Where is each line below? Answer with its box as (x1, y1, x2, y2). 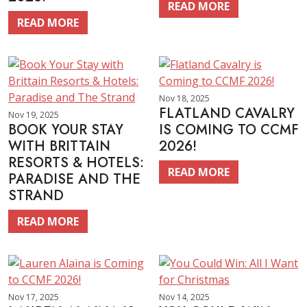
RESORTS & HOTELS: (8, 153, 144, 173)
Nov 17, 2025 (8, 291, 59, 303)
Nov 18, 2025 (159, 93, 210, 104)
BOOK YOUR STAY (8, 120, 123, 140)
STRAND (8, 186, 64, 206)
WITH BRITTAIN (8, 136, 110, 156)
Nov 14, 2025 (159, 291, 210, 303)
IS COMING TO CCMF (159, 120, 299, 140)
